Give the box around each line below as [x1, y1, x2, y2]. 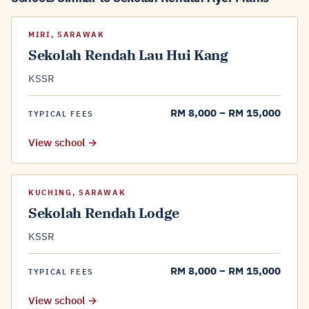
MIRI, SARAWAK [28, 30, 105, 39]
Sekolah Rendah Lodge [28, 203, 179, 222]
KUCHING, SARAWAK [28, 188, 126, 197]
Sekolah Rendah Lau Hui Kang [28, 46, 228, 64]
